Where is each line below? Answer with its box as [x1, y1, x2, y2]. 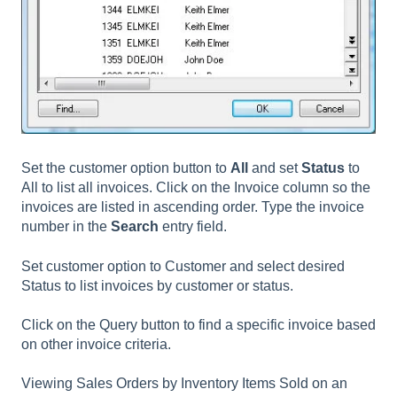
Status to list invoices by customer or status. [21, 277, 293, 293]
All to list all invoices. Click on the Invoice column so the [21, 180, 370, 196]
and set [252, 160, 301, 176]
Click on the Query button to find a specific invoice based [21, 316, 376, 332]
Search [111, 219, 162, 235]
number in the [21, 219, 111, 235]
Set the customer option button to [21, 160, 230, 176]
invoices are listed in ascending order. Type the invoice [21, 199, 364, 215]
